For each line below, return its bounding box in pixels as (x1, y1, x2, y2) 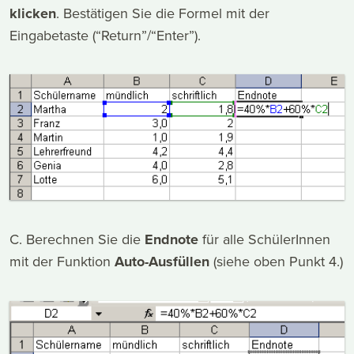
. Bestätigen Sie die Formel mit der (56, 3, 269, 24)
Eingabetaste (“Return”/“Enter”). (9, 25, 201, 46)
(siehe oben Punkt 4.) (209, 250, 343, 271)
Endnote (145, 228, 198, 250)
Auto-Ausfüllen (115, 250, 209, 272)
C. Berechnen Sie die (9, 228, 145, 249)
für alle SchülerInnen (198, 228, 330, 249)
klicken (9, 3, 56, 24)
